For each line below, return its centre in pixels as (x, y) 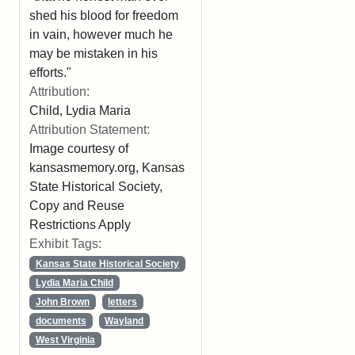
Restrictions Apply (80, 225)
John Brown (62, 302)
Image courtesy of (79, 149)
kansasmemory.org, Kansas (107, 168)
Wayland (124, 321)
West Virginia (65, 340)
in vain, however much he (101, 34)
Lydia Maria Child (74, 283)
